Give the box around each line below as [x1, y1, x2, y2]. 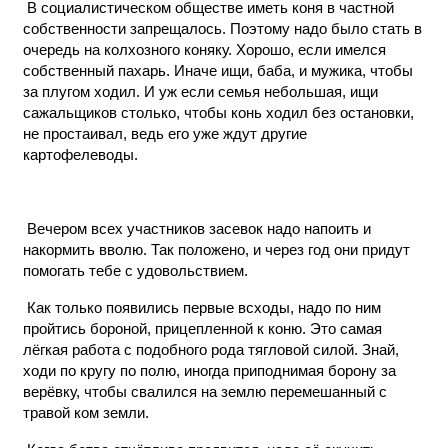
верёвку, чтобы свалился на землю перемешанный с [23, 383, 387, 400]
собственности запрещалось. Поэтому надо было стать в [23, 20, 422, 37]
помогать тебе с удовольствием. [23, 262, 248, 279]
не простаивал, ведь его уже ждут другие [23, 125, 307, 142]
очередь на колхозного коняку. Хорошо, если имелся [23, 41, 386, 58]
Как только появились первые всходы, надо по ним [23, 299, 381, 316]
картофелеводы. [23, 146, 138, 163]
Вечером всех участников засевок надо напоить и [23, 220, 371, 237]
